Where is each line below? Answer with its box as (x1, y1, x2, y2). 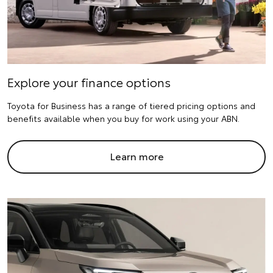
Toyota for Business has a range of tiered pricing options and (7, 99, 255, 112)
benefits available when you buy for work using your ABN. (7, 112, 239, 124)
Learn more (109, 148, 164, 163)
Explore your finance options (7, 73, 171, 90)
